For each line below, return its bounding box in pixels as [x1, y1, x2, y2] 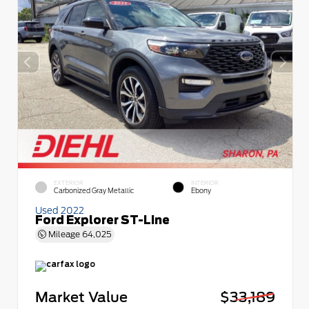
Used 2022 [35, 204, 84, 215]
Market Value [35, 288, 128, 305]
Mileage [46, 228, 82, 239]
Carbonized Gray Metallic [54, 186, 134, 195]
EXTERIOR [54, 179, 83, 186]
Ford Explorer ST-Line [35, 213, 170, 226]
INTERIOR [191, 179, 219, 186]
